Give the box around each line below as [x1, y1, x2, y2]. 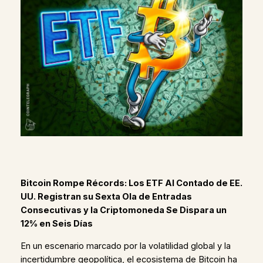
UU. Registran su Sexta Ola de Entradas [20, 191, 192, 203]
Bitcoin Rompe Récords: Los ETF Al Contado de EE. [20, 178, 242, 189]
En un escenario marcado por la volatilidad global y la [20, 240, 231, 251]
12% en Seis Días [20, 218, 93, 230]
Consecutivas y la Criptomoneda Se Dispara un [20, 205, 227, 216]
